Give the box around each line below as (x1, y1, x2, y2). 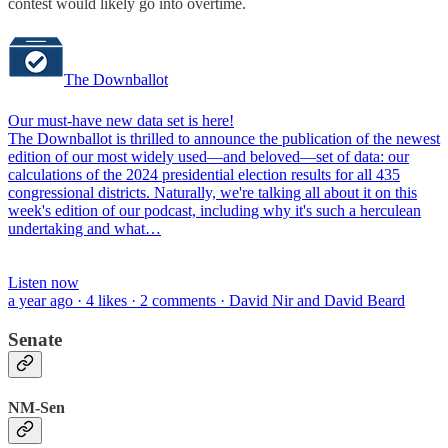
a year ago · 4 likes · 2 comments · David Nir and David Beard (8, 291, 405, 309)
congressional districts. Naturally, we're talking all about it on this (8, 183, 417, 201)
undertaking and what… (8, 219, 161, 237)
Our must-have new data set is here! (8, 111, 234, 129)
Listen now (8, 273, 79, 291)
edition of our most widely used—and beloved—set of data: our (8, 147, 409, 165)
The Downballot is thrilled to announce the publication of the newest (8, 129, 440, 147)
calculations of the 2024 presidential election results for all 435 (8, 165, 400, 183)
